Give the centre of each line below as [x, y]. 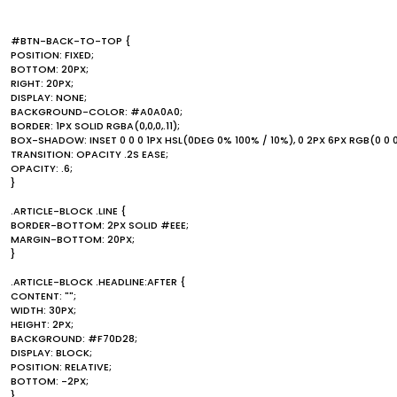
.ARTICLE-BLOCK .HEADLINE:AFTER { [98, 282]
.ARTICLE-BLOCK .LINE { [68, 211]
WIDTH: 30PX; [43, 310]
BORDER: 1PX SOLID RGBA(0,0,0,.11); [95, 126]
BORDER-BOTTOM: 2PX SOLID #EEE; [100, 225]
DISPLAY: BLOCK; [51, 353]
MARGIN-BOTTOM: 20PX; [73, 239]
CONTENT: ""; [43, 296]
